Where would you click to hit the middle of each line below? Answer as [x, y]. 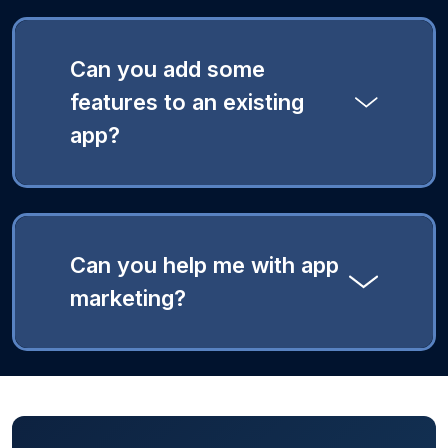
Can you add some [167, 69]
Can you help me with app [204, 265]
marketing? [128, 298]
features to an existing [187, 102]
